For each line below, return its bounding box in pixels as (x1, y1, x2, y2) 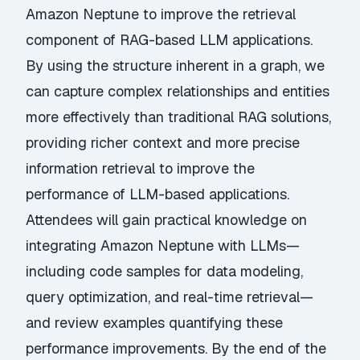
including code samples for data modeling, (26, 262, 304, 281)
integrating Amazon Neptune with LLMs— (26, 236, 301, 256)
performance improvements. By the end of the (26, 339, 327, 358)
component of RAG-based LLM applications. (26, 31, 313, 50)
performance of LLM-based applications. (26, 185, 290, 204)
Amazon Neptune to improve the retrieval (26, 5, 297, 24)
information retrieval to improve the (26, 159, 256, 178)
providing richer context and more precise (26, 133, 301, 153)
